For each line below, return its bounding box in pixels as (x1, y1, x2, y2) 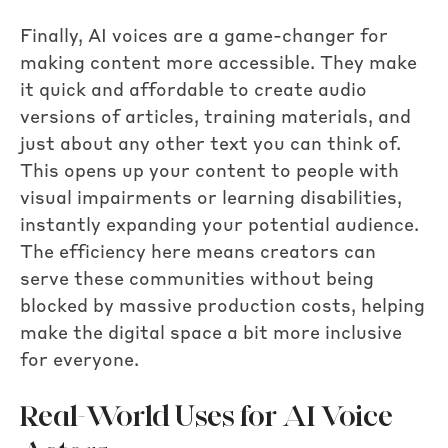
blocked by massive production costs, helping (20, 298, 425, 317)
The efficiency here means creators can (20, 244, 376, 263)
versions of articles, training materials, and (20, 109, 411, 128)
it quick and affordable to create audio (20, 82, 367, 101)
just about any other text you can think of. (20, 136, 401, 155)
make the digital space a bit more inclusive (20, 325, 402, 344)
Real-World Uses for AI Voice (20, 396, 393, 434)
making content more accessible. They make (20, 55, 417, 74)
